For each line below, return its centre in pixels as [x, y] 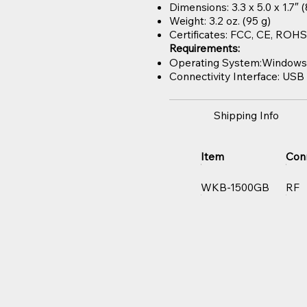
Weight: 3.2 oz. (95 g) [220, 20]
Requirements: [205, 48]
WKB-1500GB [235, 187]
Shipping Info [246, 115]
